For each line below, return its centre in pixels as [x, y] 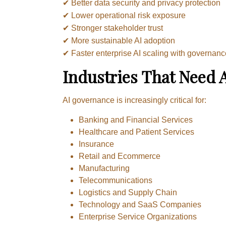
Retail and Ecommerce [120, 156]
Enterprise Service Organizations [138, 216]
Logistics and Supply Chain [128, 192]
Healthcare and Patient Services [136, 132]
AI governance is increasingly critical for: [134, 100]
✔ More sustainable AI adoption [119, 40]
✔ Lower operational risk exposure [124, 15]
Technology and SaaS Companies [140, 204]
